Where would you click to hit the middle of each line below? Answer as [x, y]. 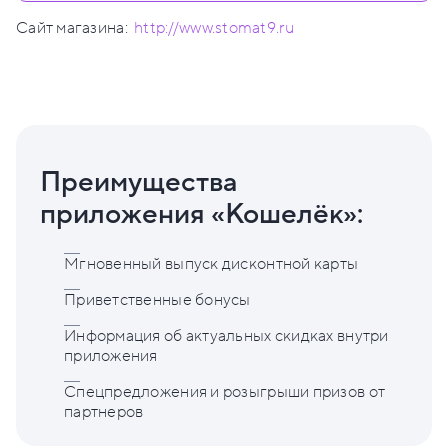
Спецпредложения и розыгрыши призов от [225, 392]
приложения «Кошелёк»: [201, 215]
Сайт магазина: [72, 28]
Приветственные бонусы [157, 300]
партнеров [104, 412]
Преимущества [139, 183]
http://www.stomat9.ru [214, 28]
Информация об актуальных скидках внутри [226, 336]
